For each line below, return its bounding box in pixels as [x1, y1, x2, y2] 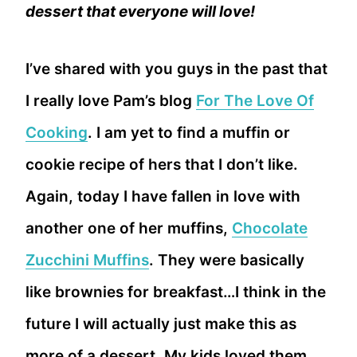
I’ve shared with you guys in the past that [25, 60, 328, 79]
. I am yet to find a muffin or [88, 124, 290, 143]
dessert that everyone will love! [25, 2, 255, 22]
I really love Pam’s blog [25, 92, 196, 111]
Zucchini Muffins [25, 251, 149, 270]
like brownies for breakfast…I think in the [25, 283, 326, 302]
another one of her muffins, [25, 219, 232, 238]
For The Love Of [196, 92, 314, 111]
